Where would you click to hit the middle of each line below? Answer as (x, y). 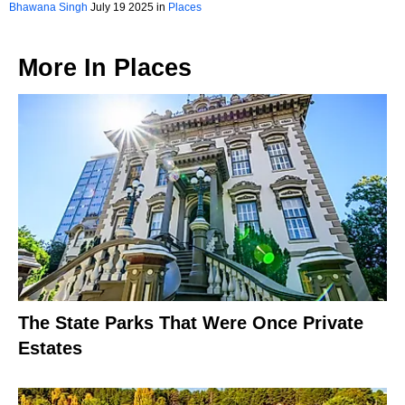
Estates (50, 348)
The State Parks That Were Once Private (191, 323)
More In (66, 67)
